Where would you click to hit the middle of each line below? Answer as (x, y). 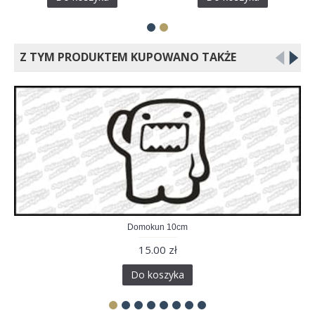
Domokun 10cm (157, 227)
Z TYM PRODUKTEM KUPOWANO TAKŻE (125, 57)
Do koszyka (157, 274)
